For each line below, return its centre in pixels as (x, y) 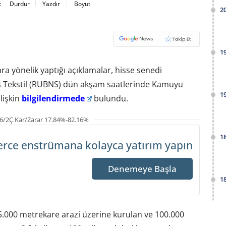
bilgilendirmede (53, 98)
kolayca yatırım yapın (139, 146)
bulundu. (110, 98)
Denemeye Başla (143, 169)
